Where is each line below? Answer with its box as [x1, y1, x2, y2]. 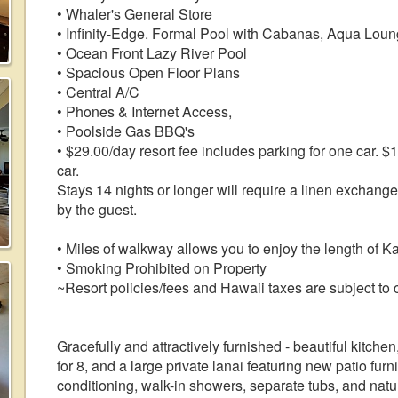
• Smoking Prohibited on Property [57, 258, 267, 278]
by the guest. [57, 199, 137, 219]
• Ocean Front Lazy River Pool [57, 43, 247, 63]
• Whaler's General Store [57, 4, 212, 24]
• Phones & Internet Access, [57, 101, 232, 122]
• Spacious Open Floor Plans [57, 62, 240, 83]
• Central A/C [57, 82, 139, 102]
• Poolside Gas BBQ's [57, 121, 195, 141]
